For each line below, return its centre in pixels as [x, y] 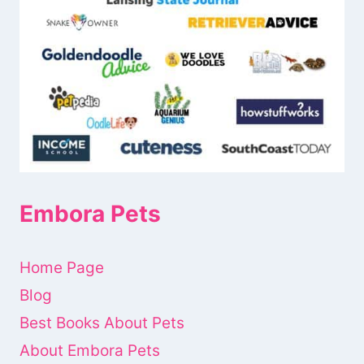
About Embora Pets [90, 350]
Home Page [62, 268]
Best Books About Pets [102, 323]
